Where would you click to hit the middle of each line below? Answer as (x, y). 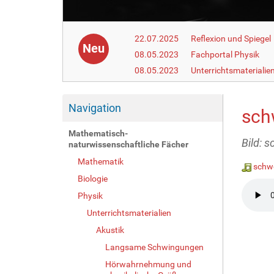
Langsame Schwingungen (154, 247)
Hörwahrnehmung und (148, 264)
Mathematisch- (98, 133)
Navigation (95, 108)
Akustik (110, 230)
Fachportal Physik (225, 54)
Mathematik (101, 161)
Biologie (93, 178)
